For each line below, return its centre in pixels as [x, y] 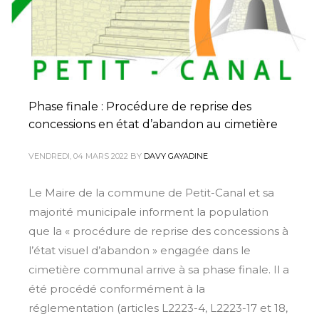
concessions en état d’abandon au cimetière [153, 124]
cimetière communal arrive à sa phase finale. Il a [159, 270]
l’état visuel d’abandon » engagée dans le [140, 250]
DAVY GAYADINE [176, 156]
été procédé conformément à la [117, 289]
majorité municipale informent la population [148, 212]
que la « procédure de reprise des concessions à [158, 231]
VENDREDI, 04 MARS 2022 [78, 156]
